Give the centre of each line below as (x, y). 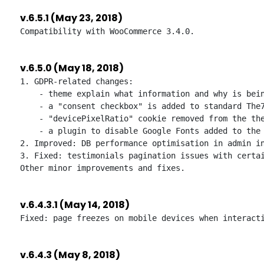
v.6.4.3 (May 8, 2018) (70, 255)
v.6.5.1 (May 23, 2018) (71, 18)
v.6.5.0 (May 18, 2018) (72, 68)
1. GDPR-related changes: (77, 81)
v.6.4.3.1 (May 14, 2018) (75, 205)
